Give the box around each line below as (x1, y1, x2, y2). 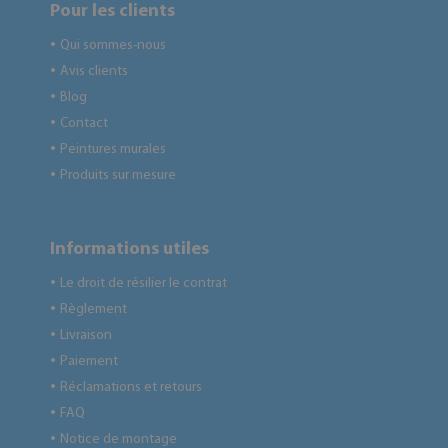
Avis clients (60, 64, 128, 79)
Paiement (60, 354, 118, 369)
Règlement (60, 302, 127, 317)
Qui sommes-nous (60, 38, 166, 53)
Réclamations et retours (60, 380, 202, 395)
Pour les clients (50, 2, 175, 21)
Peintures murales (60, 142, 166, 157)
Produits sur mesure (60, 168, 176, 183)
